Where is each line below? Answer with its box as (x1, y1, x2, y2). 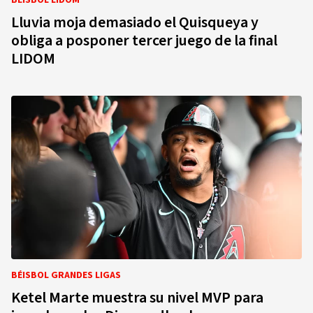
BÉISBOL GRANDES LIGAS (11, 268, 121, 282)
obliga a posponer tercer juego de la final (11, 29, 277, 52)
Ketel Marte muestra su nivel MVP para (11, 286, 263, 309)
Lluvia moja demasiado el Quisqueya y (11, 11, 259, 34)
